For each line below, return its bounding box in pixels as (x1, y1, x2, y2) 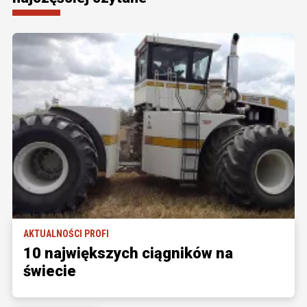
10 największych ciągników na (23, 245, 233, 262)
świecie (23, 262, 76, 280)
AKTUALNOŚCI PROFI (23, 228, 109, 240)
